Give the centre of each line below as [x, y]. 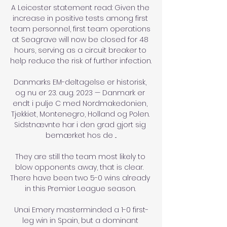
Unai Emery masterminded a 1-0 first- [81, 210]
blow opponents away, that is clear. [79, 167]
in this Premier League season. [81, 188]
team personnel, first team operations [80, 29]
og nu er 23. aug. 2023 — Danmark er [80, 92]
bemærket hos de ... [81, 135]
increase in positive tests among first [80, 18]
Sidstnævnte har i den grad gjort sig [80, 124]
